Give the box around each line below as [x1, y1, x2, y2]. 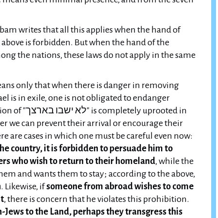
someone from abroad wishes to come [46, 182, 194, 191]
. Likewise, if [1, 182, 46, 191]
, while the [155, 156, 194, 166]
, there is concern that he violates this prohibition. [4, 194, 189, 204]
